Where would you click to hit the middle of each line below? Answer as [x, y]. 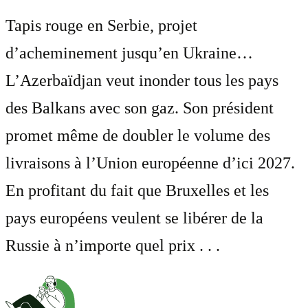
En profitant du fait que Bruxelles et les [137, 190]
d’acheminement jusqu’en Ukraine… [129, 53]
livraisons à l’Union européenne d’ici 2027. [150, 163]
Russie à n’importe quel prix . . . [113, 245]
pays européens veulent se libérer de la [134, 218]
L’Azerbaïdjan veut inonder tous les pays [142, 80]
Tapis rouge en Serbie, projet [101, 25]
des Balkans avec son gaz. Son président [140, 108]
